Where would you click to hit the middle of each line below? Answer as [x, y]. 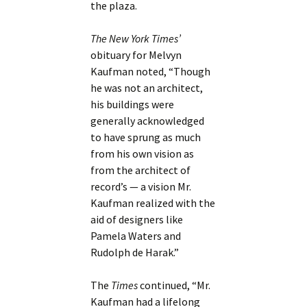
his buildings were [133, 105]
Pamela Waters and [136, 236]
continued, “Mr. [174, 285]
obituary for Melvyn [136, 55]
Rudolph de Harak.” [135, 253]
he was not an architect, [147, 88]
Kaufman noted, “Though [151, 72]
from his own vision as [143, 154]
